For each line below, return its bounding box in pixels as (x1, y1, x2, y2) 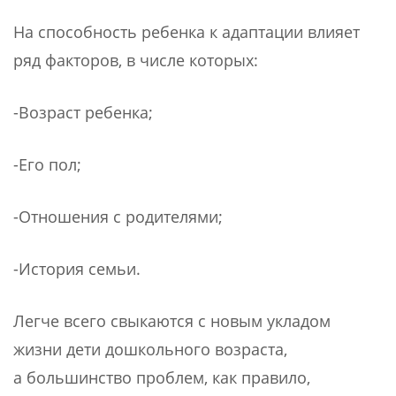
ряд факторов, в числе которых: (13, 49, 258, 71)
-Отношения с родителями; (13, 206, 223, 227)
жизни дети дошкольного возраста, (13, 339, 287, 360)
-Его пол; (13, 154, 81, 175)
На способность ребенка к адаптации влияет (13, 21, 360, 42)
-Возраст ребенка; (13, 102, 153, 123)
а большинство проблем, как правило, (13, 367, 310, 388)
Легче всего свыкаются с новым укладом (13, 310, 331, 331)
